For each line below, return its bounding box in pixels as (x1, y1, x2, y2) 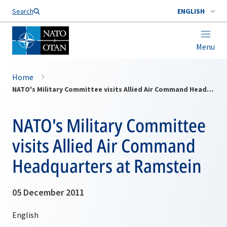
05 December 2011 (12, 186, 84, 198)
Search (12, 7, 33, 16)
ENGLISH (177, 7, 205, 16)
